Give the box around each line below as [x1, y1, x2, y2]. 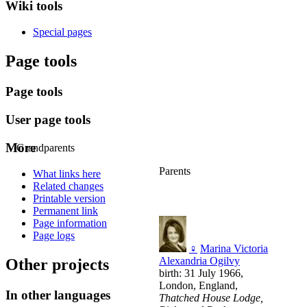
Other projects [5, 256, 109, 274]
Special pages [33, 26, 92, 38]
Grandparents [16, 142, 75, 154]
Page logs [33, 230, 75, 242]
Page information [33, 217, 107, 230]
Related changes [33, 180, 103, 193]
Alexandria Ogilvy [159, 255, 240, 267]
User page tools [5, 112, 90, 127]
